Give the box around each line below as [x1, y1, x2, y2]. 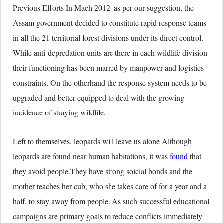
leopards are [13, 150, 53, 161]
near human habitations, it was [71, 150, 170, 161]
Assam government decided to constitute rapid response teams [13, 17, 206, 28]
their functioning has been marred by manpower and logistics [13, 62, 204, 73]
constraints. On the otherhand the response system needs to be [13, 77, 207, 88]
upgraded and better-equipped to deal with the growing [13, 92, 184, 103]
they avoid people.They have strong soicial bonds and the [13, 165, 192, 176]
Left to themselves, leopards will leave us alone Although [13, 135, 192, 146]
